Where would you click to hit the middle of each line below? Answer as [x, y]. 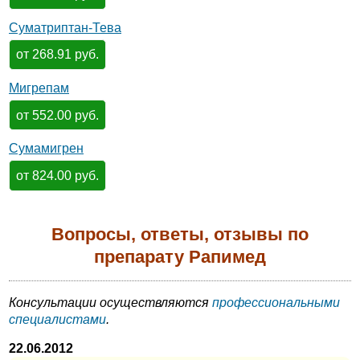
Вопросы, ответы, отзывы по [180, 234]
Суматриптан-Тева [65, 27]
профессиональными [276, 302]
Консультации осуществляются [110, 302]
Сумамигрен [46, 149]
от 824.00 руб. [57, 175]
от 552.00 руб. [57, 115]
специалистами [57, 319]
